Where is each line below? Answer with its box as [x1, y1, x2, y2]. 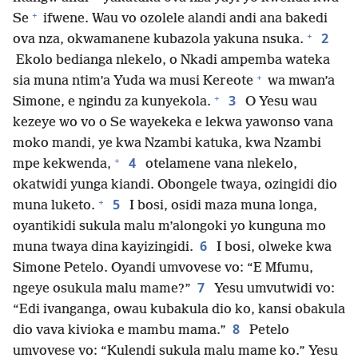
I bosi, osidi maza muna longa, [126, 198, 317, 214]
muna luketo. [13, 198, 95, 214]
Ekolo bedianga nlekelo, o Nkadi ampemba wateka [13, 53, 330, 69]
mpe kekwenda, [13, 157, 111, 173]
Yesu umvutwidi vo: [211, 281, 335, 297]
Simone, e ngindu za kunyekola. [13, 94, 211, 110]
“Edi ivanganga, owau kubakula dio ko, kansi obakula [13, 302, 345, 318]
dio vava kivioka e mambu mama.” [13, 323, 226, 339]
